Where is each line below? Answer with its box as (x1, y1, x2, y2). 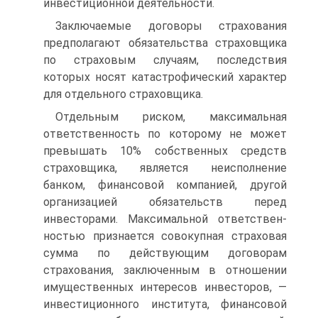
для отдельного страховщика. (43, 87, 203, 101)
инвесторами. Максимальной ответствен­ (43, 212, 287, 226)
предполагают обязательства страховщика (43, 36, 287, 50)
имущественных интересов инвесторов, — (43, 280, 287, 294)
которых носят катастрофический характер (43, 70, 287, 84)
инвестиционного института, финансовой (43, 297, 287, 311)
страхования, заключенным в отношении (43, 263, 287, 277)
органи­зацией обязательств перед (43, 195, 287, 209)
